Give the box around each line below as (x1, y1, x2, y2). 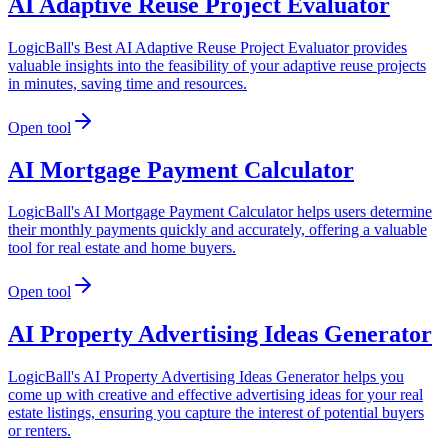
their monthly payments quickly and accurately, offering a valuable (8, 221, 427, 239)
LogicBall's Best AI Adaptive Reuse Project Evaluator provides (8, 38, 407, 56)
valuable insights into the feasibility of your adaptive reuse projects (8, 56, 426, 74)
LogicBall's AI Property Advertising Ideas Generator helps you (8, 368, 404, 386)
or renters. (8, 422, 71, 440)
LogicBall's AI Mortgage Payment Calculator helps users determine (8, 203, 432, 221)
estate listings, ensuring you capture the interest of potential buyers (8, 404, 424, 422)
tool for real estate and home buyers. (8, 239, 236, 257)
